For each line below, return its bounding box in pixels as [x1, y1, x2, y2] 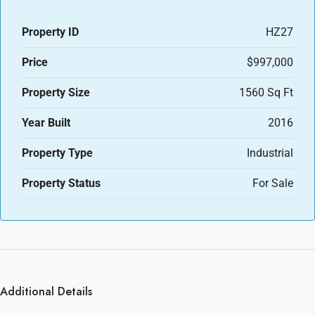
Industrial [247, 146, 293, 160]
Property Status [22, 176, 101, 190]
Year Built [22, 115, 70, 129]
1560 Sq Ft [239, 85, 293, 99]
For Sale [252, 176, 293, 190]
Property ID [22, 25, 79, 39]
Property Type [22, 146, 93, 160]
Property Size [22, 85, 90, 99]
